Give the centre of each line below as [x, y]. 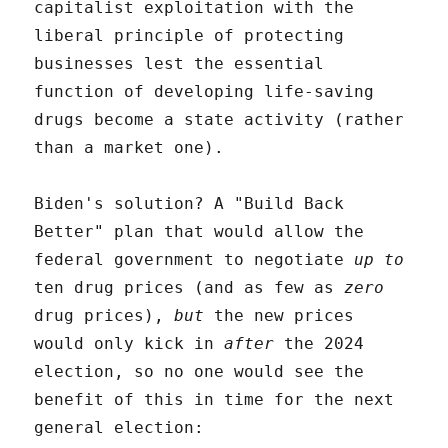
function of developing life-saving [204, 91]
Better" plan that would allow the [199, 231]
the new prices [279, 315]
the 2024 [319, 343]
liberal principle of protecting [189, 35]
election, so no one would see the [199, 371]
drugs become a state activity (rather [219, 119]
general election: [119, 427]
